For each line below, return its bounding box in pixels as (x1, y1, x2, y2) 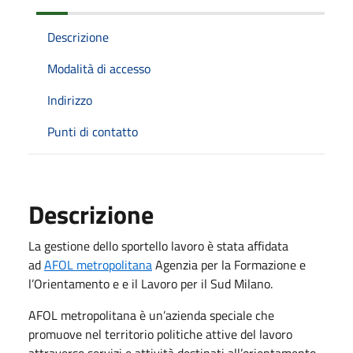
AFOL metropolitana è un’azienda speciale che (28, 305, 274, 325)
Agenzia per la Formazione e (152, 255, 306, 274)
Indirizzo (47, 90, 92, 110)
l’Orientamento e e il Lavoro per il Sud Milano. (28, 273, 273, 293)
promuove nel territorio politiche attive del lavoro (28, 324, 292, 344)
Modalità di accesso (47, 58, 150, 78)
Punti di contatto (47, 121, 138, 141)
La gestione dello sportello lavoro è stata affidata (28, 236, 288, 255)
